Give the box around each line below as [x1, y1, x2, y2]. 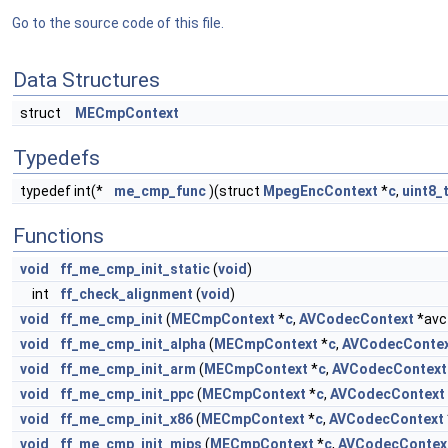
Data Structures [13, 68, 160, 92]
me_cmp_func [114, 183, 206, 199]
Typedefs [13, 146, 100, 170]
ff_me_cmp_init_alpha [60, 336, 206, 352]
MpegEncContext [263, 183, 378, 199]
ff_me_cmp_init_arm [60, 361, 196, 377]
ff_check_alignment [60, 286, 193, 302]
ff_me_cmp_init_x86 [60, 411, 193, 427]
